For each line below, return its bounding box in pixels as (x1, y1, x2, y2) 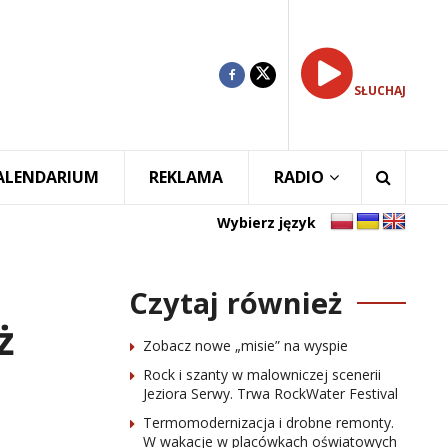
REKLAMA (149, 166, 224, 188)
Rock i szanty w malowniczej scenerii (142, 365, 381, 384)
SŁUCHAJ (354, 82, 406, 99)
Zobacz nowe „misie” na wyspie (142, 336, 348, 355)
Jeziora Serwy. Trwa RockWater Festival (142, 384, 398, 403)
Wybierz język (217, 212, 316, 232)
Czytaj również (128, 283, 342, 322)
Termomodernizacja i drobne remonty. (142, 413, 394, 432)
